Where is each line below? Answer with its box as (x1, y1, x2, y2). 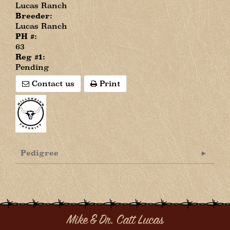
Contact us (29, 79, 74, 88)
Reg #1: (15, 52, 45, 61)
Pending (15, 63, 49, 71)
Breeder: (15, 11, 52, 20)
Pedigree (21, 148, 59, 157)
